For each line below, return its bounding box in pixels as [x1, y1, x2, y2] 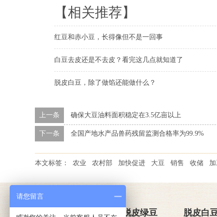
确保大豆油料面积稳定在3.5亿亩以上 [71, 111, 181, 119]
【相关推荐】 [54, 5, 136, 20]
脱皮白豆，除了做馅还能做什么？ [54, 79, 156, 86]
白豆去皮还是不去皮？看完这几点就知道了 [54, 56, 183, 63]
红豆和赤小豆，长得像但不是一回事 [54, 33, 163, 41]
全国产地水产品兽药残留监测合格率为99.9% [71, 130, 204, 137]
